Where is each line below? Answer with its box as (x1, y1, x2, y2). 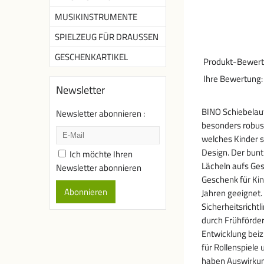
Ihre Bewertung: (203, 72, 263, 85)
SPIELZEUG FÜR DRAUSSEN (55, 30, 159, 44)
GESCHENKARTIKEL (55, 50, 128, 64)
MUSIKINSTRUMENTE (55, 10, 137, 24)
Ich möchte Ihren (70, 147, 133, 161)
